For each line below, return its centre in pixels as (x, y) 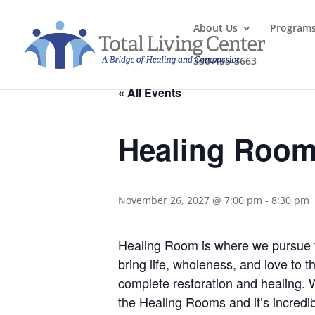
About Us (216, 28)
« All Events (150, 92)
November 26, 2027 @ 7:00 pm (190, 200)
